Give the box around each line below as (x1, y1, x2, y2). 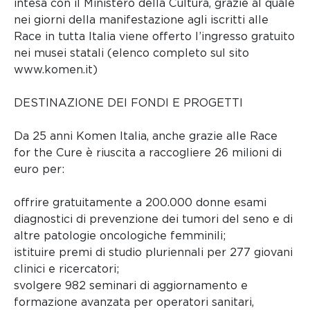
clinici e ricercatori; (14, 262, 119, 276)
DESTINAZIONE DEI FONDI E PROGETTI (14, 96, 243, 110)
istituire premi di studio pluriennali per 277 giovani (14, 246, 293, 259)
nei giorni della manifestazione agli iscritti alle (14, 13, 268, 27)
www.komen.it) (14, 63, 98, 77)
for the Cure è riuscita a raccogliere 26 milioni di (14, 146, 282, 160)
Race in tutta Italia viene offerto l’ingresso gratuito (14, 30, 295, 44)
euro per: (14, 163, 64, 176)
